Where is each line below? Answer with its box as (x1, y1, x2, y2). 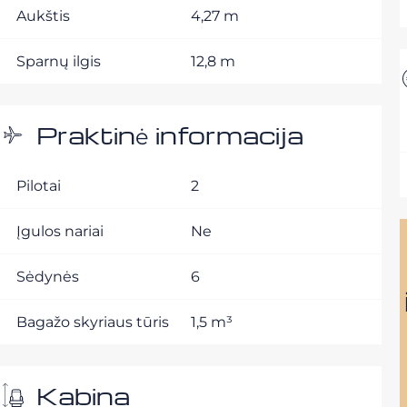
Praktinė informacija (36, 119, 303, 150)
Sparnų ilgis (16, 53, 101, 70)
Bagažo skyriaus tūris (16, 313, 169, 331)
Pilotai (16, 177, 61, 194)
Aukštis (16, 7, 70, 25)
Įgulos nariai (16, 223, 104, 240)
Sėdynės (16, 268, 79, 285)
